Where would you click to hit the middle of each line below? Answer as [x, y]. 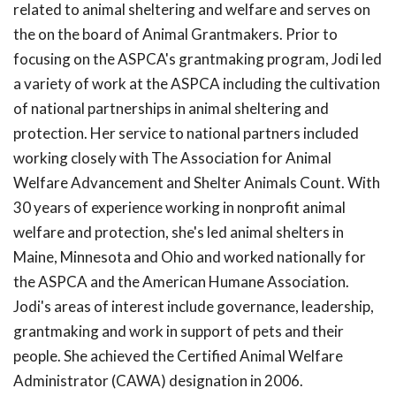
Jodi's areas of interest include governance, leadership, [194, 307]
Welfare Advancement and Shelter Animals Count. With [197, 183]
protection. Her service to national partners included [186, 133]
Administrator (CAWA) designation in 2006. [158, 381]
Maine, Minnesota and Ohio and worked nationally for [190, 257]
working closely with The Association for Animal [172, 158]
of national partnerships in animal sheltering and [171, 109]
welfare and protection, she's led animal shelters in [179, 232]
